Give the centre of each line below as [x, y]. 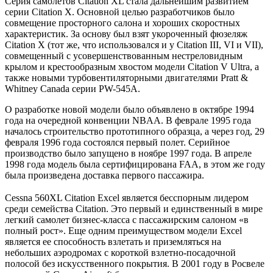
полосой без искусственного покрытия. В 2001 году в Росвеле [135, 263]
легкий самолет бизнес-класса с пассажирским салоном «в [127, 219]
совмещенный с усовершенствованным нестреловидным [124, 55]
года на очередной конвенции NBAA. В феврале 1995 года [128, 120]
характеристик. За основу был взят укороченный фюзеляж [126, 34]
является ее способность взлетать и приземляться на [113, 241]
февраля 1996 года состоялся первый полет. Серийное [117, 142]
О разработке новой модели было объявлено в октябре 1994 [129, 109]
